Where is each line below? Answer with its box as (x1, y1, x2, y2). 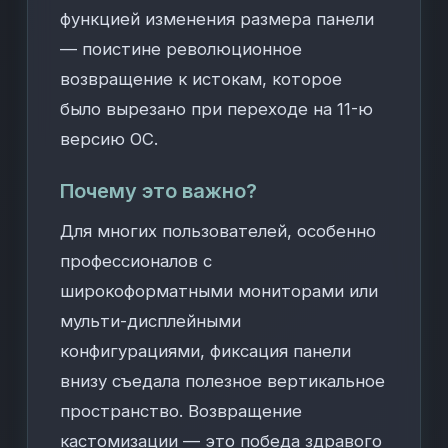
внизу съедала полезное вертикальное (60, 371, 386, 391)
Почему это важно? (60, 179, 258, 203)
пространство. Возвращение (60, 401, 303, 421)
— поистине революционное (60, 39, 303, 59)
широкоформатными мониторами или (60, 281, 379, 301)
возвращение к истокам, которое (60, 69, 343, 89)
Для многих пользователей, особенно (60, 221, 377, 241)
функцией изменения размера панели (60, 9, 375, 29)
